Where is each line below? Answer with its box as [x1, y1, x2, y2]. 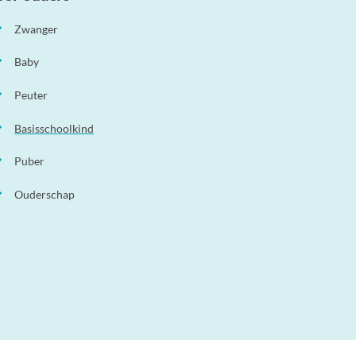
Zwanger [14, 21, 59, 36]
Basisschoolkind [14, 121, 95, 135]
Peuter [14, 88, 48, 102]
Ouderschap [14, 187, 75, 201]
